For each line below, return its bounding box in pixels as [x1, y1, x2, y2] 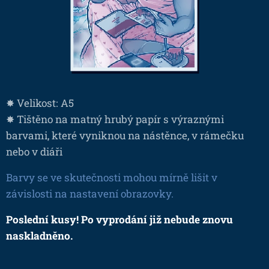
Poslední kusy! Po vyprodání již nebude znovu [6, 212, 233, 226]
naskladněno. [6, 228, 73, 243]
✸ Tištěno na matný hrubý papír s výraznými [6, 112, 224, 126]
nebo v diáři [6, 144, 62, 159]
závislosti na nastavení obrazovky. [6, 186, 174, 201]
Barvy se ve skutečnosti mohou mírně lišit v [6, 170, 217, 184]
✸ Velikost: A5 [6, 95, 74, 110]
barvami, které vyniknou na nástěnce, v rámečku [6, 128, 244, 142]
